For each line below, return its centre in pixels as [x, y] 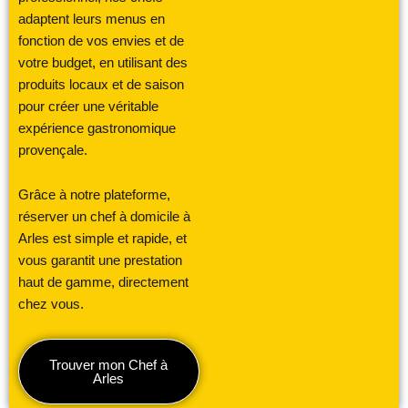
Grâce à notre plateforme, [94, 195]
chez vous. [51, 305]
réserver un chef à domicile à [104, 217]
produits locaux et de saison [101, 84]
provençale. [53, 150]
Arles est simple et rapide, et [102, 239]
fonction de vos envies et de [101, 41]
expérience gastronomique [97, 128]
